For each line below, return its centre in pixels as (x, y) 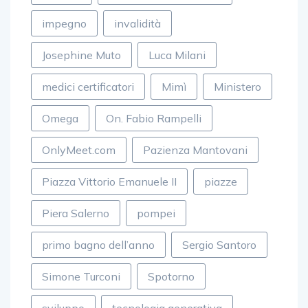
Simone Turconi (81, 276)
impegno (64, 23)
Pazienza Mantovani (195, 150)
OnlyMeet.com (79, 150)
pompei (156, 213)
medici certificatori (88, 87)
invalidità (137, 23)
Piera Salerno (76, 213)
